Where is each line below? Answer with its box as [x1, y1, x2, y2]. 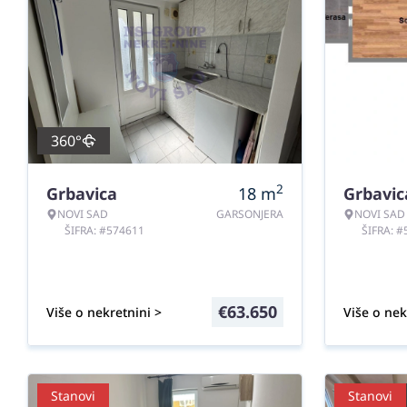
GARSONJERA [216, 206, 283, 222]
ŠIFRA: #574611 [65, 223, 144, 238]
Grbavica [46, 183, 117, 204]
